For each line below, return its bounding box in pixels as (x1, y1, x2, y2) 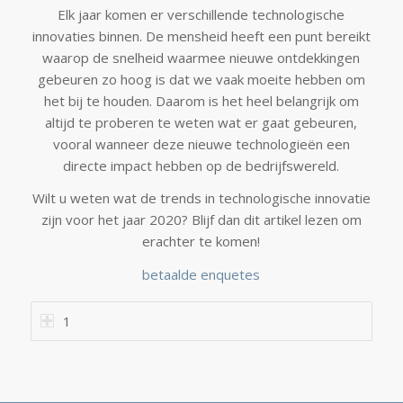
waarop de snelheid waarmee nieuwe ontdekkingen (42, 48, 361, 67)
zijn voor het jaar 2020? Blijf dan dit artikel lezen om (40, 210, 362, 229)
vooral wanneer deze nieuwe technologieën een (52, 134, 350, 153)
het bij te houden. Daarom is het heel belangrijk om (43, 91, 359, 110)
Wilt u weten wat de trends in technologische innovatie (31, 189, 371, 208)
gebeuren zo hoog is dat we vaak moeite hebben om (37, 69, 365, 88)
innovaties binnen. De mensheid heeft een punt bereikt (31, 26, 371, 45)
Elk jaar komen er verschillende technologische (58, 4, 345, 23)
